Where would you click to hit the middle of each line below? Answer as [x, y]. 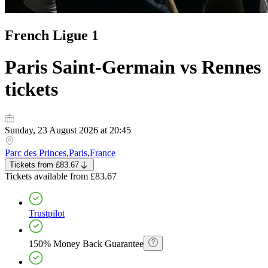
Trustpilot [47, 214]
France [103, 153]
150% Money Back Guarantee [86, 244]
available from [61, 176]
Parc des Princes [36, 153]
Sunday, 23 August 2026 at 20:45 [68, 130]
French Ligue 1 [52, 35]
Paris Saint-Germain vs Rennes [133, 67]
